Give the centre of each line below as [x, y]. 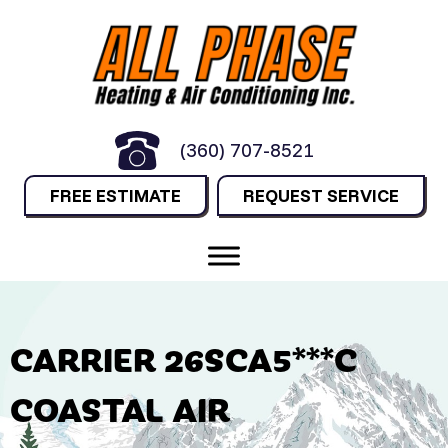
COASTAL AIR [120, 408]
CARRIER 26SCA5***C [183, 358]
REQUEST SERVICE [320, 195]
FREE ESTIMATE [115, 195]
